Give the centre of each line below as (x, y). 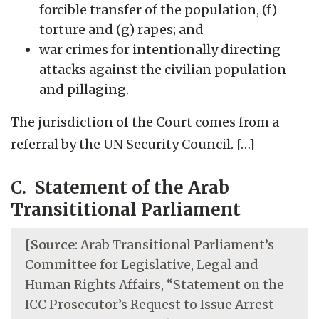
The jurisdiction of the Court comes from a (145, 122)
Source (53, 245)
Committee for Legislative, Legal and (141, 265)
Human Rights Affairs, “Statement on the (155, 284)
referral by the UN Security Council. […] (133, 144)
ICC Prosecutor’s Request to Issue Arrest (150, 304)
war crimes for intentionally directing (160, 49)
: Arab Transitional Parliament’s (174, 245)
